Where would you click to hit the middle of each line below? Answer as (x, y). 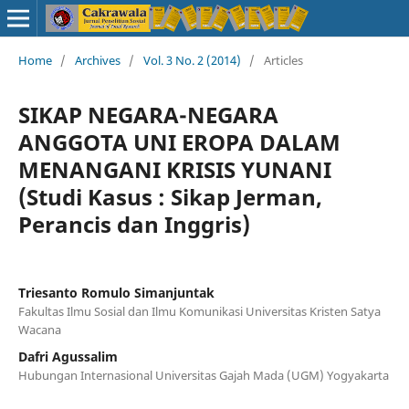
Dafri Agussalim (68, 356)
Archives (97, 60)
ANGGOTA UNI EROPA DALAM (179, 142)
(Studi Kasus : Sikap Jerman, (170, 196)
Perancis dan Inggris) (134, 224)
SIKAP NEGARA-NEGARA (148, 114)
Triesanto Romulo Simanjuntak (116, 292)
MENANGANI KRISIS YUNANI (174, 169)
